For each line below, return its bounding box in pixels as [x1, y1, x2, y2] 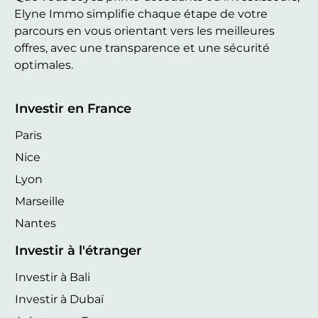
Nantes [15, 216, 56, 231]
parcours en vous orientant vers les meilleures [14, 23, 275, 38]
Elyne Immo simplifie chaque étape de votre [14, 6, 268, 21]
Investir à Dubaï [15, 292, 104, 307]
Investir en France [15, 101, 131, 117]
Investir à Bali [15, 270, 90, 285]
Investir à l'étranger [15, 243, 142, 259]
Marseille [15, 194, 65, 209]
